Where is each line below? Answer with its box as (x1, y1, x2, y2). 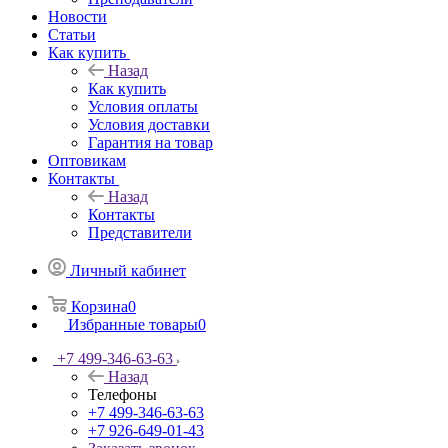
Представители (88, 223, 192, 241)
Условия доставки (88, 115, 210, 133)
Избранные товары (68, 315, 198, 333)
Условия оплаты (88, 97, 198, 115)
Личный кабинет (70, 261, 186, 279)
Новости (48, 7, 107, 25)
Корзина (71, 297, 128, 315)
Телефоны (88, 385, 157, 403)
